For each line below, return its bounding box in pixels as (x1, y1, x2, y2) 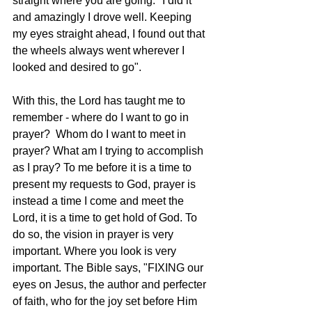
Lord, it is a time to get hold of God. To (13, 212, 200, 224)
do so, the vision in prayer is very (13, 228, 176, 240)
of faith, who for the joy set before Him (13, 295, 200, 307)
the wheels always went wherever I (13, 45, 187, 56)
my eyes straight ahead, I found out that (13, 28, 208, 40)
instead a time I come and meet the (13, 195, 187, 207)
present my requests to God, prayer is (13, 178, 198, 190)
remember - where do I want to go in (13, 111, 192, 123)
